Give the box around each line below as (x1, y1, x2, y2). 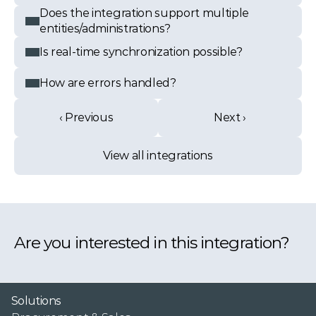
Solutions (11, 294, 61, 308)
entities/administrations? (39, 22, 171, 35)
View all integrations (103, 149, 213, 162)
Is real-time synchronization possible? (39, 45, 243, 59)
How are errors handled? (39, 76, 176, 90)
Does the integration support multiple (39, 6, 250, 20)
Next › (213, 111, 247, 124)
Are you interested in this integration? (14, 233, 290, 253)
